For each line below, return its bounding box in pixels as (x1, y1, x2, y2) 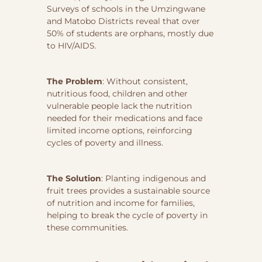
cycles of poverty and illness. (46, 137, 163, 148)
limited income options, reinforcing (46, 125, 192, 136)
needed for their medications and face (46, 112, 202, 123)
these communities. (46, 222, 128, 233)
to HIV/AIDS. (46, 40, 96, 51)
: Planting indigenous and (101, 173, 206, 184)
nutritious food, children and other (46, 88, 188, 99)
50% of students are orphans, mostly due (46, 27, 213, 39)
